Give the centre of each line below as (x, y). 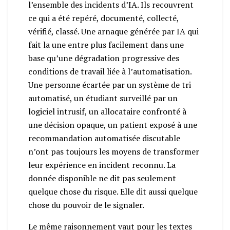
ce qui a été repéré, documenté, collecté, (103, 18)
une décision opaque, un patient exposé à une (113, 124)
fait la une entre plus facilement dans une (106, 44)
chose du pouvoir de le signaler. (86, 205)
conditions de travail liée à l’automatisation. (110, 71)
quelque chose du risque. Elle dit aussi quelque (113, 191)
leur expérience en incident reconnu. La (102, 165)
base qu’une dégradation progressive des (104, 58)
